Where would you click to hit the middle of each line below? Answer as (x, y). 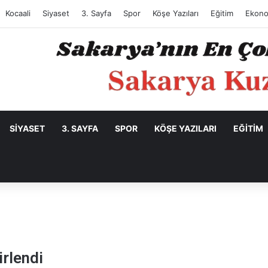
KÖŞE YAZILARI (185, 128)
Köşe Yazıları (176, 13)
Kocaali (18, 13)
